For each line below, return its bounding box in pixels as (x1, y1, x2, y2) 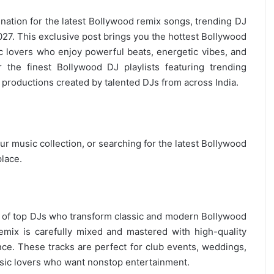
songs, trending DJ (161, 15, 246, 27)
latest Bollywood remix (62, 15, 161, 27)
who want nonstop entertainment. (40, 256, 190, 268)
